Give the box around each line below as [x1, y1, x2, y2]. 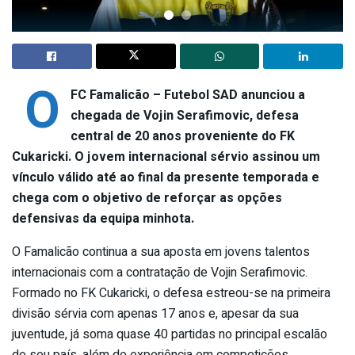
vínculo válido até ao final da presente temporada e [12, 167, 319, 187]
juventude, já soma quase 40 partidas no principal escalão [12, 324, 327, 344]
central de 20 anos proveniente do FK [70, 126, 295, 146]
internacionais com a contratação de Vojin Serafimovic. [12, 262, 307, 282]
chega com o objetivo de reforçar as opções [12, 188, 282, 208]
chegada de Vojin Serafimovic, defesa [70, 105, 299, 125]
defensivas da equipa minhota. [12, 208, 194, 228]
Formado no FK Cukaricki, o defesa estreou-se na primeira [12, 283, 330, 303]
